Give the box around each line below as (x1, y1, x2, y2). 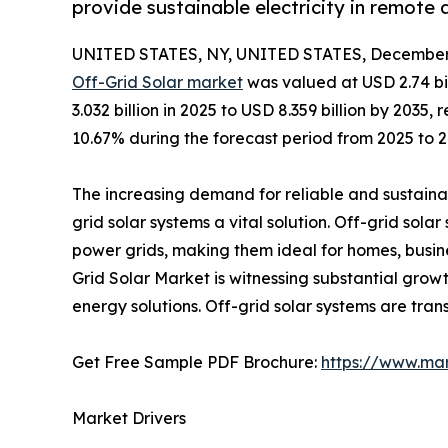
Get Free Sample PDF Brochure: (72, 352, 321, 373)
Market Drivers (72, 408, 186, 429)
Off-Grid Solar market (72, 72, 243, 93)
